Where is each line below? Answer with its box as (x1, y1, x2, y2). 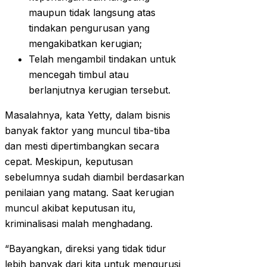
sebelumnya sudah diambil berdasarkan (5, 171, 184, 184)
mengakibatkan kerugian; (29, 38, 142, 50)
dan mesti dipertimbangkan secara (5, 140, 159, 153)
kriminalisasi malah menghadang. (5, 218, 153, 230)
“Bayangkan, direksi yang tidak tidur (5, 243, 166, 255)
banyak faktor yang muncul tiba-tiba (5, 125, 170, 137)
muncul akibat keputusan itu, (5, 202, 136, 215)
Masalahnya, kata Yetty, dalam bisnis (5, 109, 170, 122)
